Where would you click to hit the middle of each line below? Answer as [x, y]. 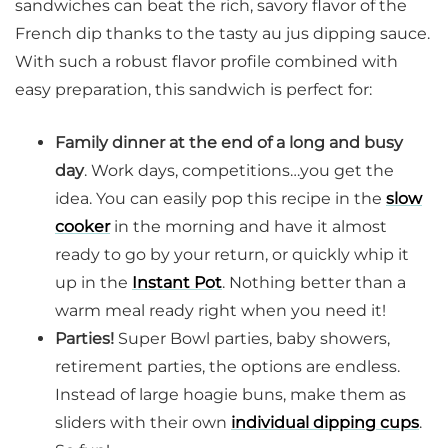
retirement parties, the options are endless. [227, 367]
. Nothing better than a [314, 283]
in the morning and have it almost [248, 227]
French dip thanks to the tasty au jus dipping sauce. [222, 34]
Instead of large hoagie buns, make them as [230, 395]
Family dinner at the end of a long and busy [229, 143]
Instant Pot [177, 283]
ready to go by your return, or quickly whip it [232, 255]
